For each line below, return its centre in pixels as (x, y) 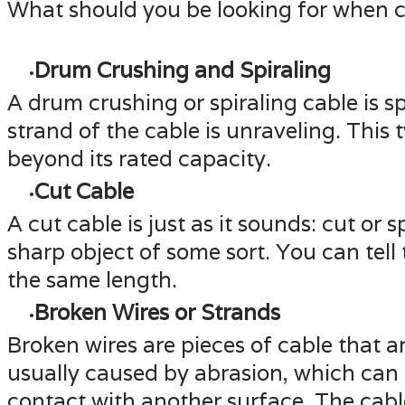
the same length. (92, 279)
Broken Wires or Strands (157, 312)
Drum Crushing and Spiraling (183, 70)
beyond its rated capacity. (139, 158)
